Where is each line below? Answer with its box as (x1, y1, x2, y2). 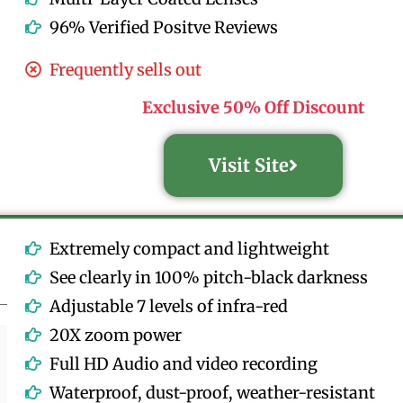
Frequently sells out (49, 58, 202, 80)
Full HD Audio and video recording (49, 353, 318, 374)
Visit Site (208, 153, 289, 176)
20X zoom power (49, 324, 183, 345)
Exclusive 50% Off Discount (141, 96, 364, 118)
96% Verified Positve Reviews (49, 16, 279, 38)
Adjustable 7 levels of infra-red (49, 295, 289, 317)
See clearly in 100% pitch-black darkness (49, 266, 369, 288)
